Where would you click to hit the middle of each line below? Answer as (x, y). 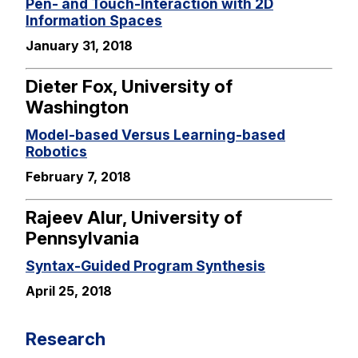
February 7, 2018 (78, 176)
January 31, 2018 (79, 45)
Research (66, 338)
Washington (77, 106)
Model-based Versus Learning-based (155, 135)
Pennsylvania (82, 237)
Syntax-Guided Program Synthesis (145, 266)
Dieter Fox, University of (129, 86)
